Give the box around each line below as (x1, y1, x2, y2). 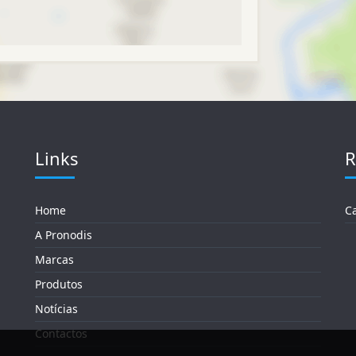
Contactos (35, 325, 87, 341)
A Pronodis (35, 226, 92, 242)
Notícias (35, 300, 78, 316)
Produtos (35, 276, 83, 292)
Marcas (35, 251, 74, 267)
